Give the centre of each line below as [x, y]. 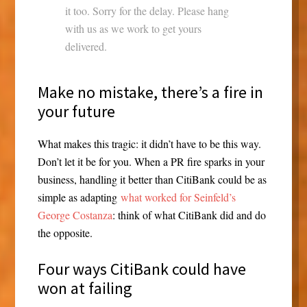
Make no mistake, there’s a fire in [150, 93]
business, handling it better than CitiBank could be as [152, 180]
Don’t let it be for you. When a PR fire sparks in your [151, 162]
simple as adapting [79, 197]
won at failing [85, 288]
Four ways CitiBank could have [142, 269]
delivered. [86, 47]
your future [76, 112]
